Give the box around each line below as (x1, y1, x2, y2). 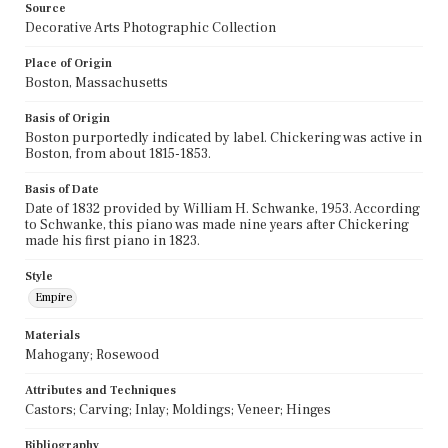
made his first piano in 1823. (25, 231, 200, 250)
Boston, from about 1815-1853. (25, 144, 211, 163)
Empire (35, 289, 73, 305)
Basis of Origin (25, 110, 110, 126)
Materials (25, 327, 80, 343)
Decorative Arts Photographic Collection (25, 18, 276, 37)
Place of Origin (25, 55, 112, 71)
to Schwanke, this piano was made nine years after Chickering (25, 215, 409, 234)
